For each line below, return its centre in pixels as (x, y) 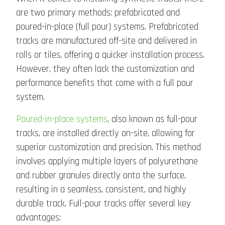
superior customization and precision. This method (108, 148)
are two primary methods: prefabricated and (98, 13)
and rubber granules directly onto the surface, (101, 176)
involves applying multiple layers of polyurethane (107, 162)
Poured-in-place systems (62, 120)
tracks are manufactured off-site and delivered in (106, 41)
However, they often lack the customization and (105, 69)
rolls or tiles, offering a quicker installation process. (110, 55)
